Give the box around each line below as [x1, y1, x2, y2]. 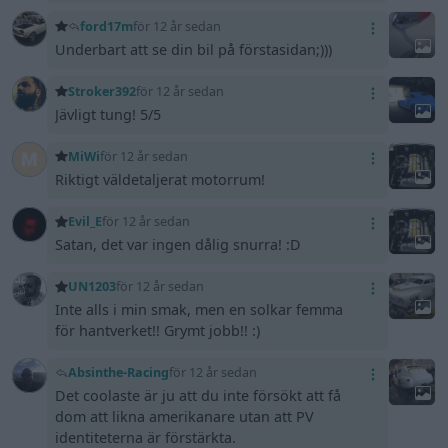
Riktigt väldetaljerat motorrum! [55, 169, 266, 189]
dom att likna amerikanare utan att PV [55, 406, 315, 426]
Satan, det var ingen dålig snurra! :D [55, 234, 302, 254]
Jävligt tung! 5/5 [55, 104, 162, 124]
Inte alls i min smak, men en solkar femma [55, 299, 344, 319]
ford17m [80, 17, 134, 35]
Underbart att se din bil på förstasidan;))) [55, 39, 333, 59]
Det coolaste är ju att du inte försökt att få [55, 385, 342, 405]
